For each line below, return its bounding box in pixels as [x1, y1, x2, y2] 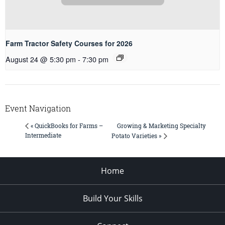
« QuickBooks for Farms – [31, 122, 103, 130]
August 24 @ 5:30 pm [6, 53, 76, 64]
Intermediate [25, 131, 61, 140]
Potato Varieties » [111, 132, 162, 140]
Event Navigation [5, 102, 71, 114]
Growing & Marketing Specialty [117, 122, 206, 130]
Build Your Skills [82, 193, 143, 204]
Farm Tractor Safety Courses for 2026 [6, 38, 133, 48]
